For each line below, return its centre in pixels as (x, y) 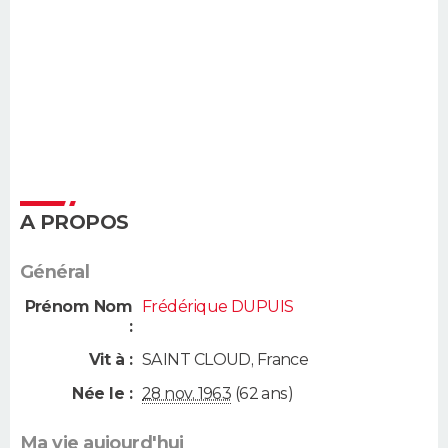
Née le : (102, 394)
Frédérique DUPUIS (218, 306)
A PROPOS (74, 221)
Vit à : (110, 359)
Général (55, 271)
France (282, 359)
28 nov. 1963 (187, 394)
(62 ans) (262, 394)
